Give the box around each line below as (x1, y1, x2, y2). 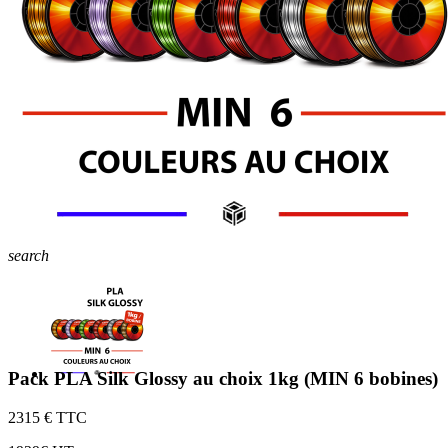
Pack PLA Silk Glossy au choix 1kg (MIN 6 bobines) (8, 367, 438, 389)
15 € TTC (24, 408, 87, 426)
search (8, 247, 49, 264)
